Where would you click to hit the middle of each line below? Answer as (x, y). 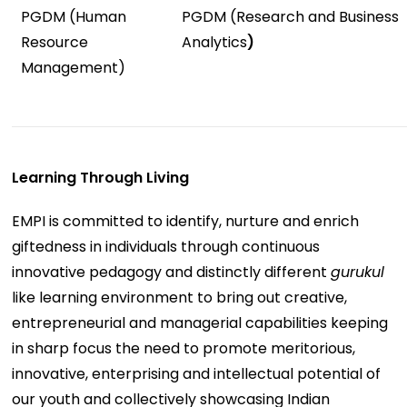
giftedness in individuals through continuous (166, 246)
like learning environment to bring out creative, (180, 297)
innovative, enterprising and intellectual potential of (197, 373)
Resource (55, 42)
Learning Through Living (101, 177)
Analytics (215, 42)
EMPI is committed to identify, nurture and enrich (186, 221)
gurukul (358, 272)
